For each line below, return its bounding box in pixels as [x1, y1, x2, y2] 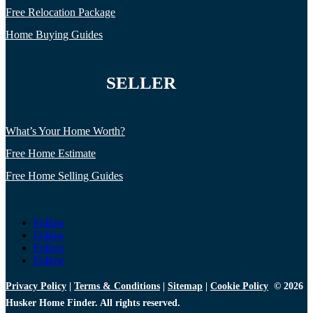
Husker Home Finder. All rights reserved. [6, 298, 180, 309]
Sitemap [168, 281, 203, 292]
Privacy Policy [6, 281, 66, 292]
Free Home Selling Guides [6, 170, 123, 182]
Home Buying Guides [6, 29, 103, 41]
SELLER [106, 73, 177, 93]
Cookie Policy [210, 281, 268, 292]
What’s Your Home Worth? [6, 125, 125, 138]
